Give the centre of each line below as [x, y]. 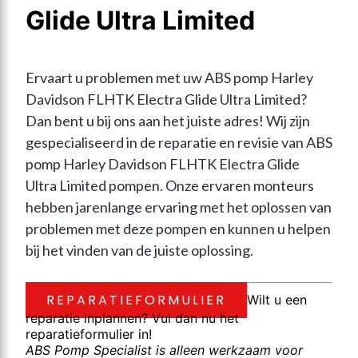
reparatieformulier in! [89, 334]
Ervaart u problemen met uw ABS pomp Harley [169, 78]
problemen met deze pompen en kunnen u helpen [178, 229]
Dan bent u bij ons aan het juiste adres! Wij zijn [168, 121]
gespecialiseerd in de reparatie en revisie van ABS [179, 143]
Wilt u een [277, 300]
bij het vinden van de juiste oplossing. [139, 251]
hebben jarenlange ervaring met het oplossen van [179, 207]
